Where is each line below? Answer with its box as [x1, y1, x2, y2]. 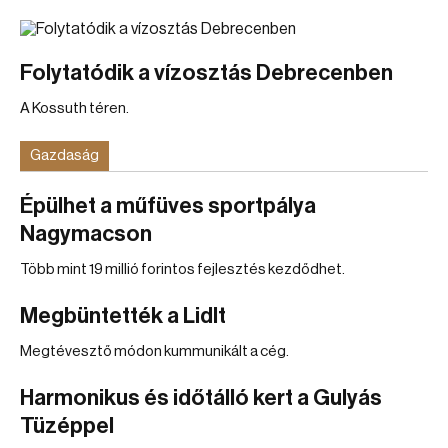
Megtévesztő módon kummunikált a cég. [20, 344, 289, 359]
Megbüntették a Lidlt [20, 305, 226, 327]
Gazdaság [30, 148, 99, 163]
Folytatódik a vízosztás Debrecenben [20, 62, 393, 84]
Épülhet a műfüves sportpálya [20, 195, 316, 217]
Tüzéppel [20, 415, 114, 437]
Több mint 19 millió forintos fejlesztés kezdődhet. [20, 262, 345, 277]
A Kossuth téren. [20, 101, 129, 116]
